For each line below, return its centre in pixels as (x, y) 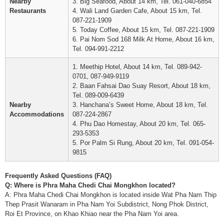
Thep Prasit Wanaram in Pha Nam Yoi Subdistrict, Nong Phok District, (107, 204)
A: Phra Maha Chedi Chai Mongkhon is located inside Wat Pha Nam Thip (111, 195)
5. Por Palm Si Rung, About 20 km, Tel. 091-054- (143, 143)
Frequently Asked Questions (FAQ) (58, 176)
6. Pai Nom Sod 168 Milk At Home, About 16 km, (143, 39)
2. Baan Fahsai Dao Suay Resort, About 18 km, (141, 86)
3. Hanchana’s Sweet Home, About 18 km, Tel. (140, 105)
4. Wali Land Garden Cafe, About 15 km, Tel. (137, 11)
